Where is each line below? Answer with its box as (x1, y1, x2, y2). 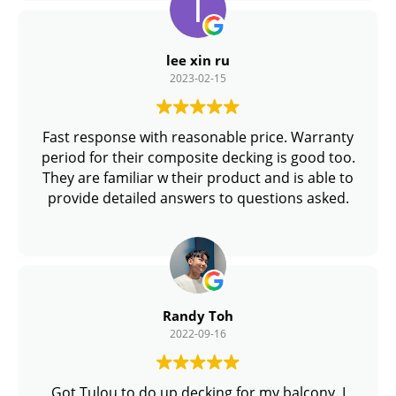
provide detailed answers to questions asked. (47, 188, 349, 209)
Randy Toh (163, 307, 233, 325)
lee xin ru (166, 51, 230, 70)
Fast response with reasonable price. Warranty (42, 127, 354, 148)
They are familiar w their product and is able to (42, 168, 354, 188)
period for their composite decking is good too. (41, 148, 355, 168)
